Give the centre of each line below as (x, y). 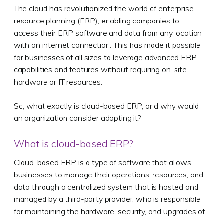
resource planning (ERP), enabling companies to (97, 20)
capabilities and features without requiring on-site (100, 69)
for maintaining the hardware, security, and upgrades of (109, 211)
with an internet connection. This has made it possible (107, 45)
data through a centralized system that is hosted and (106, 186)
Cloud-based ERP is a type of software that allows (102, 162)
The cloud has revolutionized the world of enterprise (104, 8)
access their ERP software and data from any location (108, 33)
